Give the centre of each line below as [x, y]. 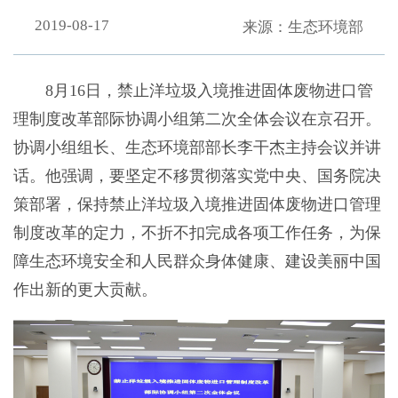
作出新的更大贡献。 [85, 290]
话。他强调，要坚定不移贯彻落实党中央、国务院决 [197, 176]
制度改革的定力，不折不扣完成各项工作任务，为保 [197, 233]
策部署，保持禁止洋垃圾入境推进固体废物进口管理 [197, 205]
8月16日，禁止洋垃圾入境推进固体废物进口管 [193, 91]
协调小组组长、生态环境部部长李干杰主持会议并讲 [197, 148]
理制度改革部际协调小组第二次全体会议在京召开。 [197, 119]
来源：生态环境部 [303, 28]
